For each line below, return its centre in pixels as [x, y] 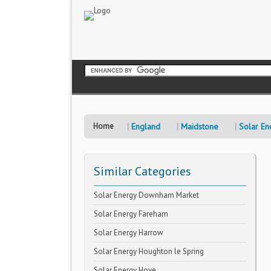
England [146, 126]
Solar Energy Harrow [129, 233]
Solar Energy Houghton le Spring [149, 251]
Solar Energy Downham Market [146, 195]
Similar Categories [142, 171]
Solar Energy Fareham [131, 214]
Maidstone [200, 126]
